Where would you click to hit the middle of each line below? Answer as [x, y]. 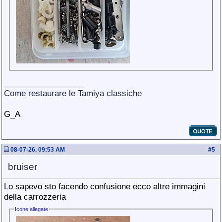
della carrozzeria [35, 197]
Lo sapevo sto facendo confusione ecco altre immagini [105, 186]
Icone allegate [32, 209]
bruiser [23, 167]
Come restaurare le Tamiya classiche [73, 93]
